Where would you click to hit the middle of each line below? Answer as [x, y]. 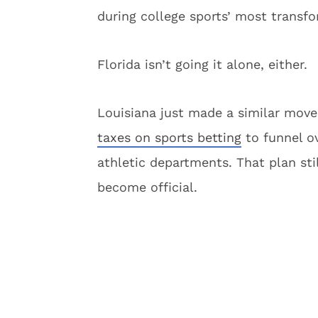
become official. [147, 187]
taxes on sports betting [169, 137]
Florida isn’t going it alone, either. [202, 64]
